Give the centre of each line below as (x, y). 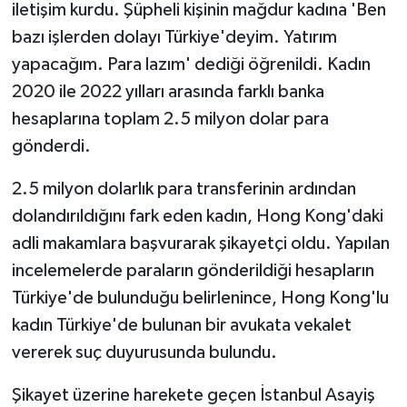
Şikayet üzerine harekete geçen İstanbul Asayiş (193, 395)
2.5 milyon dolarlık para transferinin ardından (184, 189)
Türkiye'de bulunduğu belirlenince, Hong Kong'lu (200, 298)
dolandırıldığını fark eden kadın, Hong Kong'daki (197, 216)
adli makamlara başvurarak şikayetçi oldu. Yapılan (200, 243)
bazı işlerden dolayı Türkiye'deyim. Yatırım (174, 37)
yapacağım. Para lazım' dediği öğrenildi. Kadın (191, 64)
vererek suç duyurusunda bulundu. (144, 352)
